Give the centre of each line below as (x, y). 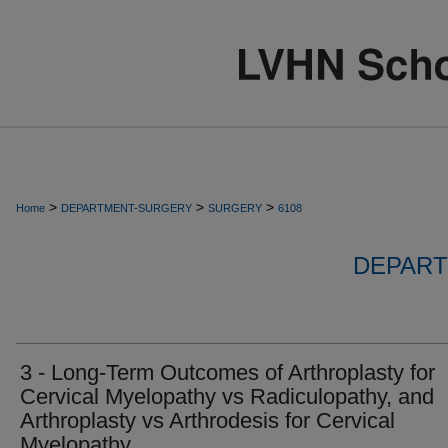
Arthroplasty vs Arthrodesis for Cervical (207, 420)
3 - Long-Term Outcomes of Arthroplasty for (227, 372)
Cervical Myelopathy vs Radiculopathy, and (227, 396)
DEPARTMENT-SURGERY (126, 208)
